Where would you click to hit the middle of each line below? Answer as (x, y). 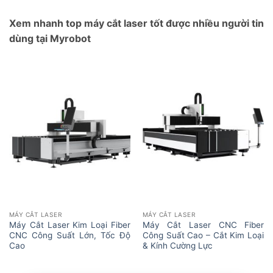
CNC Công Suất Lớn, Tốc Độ (70, 235)
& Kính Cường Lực (177, 245)
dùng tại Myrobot (50, 38)
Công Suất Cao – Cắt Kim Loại (203, 235)
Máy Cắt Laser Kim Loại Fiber (70, 225)
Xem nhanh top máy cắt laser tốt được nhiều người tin (136, 23)
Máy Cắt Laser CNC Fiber (203, 225)
